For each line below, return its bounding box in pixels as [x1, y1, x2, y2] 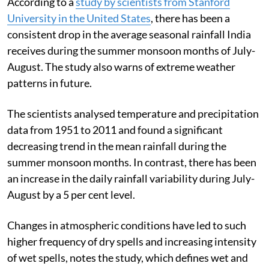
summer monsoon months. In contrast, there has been [7, 155, 256, 169]
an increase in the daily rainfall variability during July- [7, 171, 255, 185]
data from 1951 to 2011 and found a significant [7, 122, 223, 136]
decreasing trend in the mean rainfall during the [7, 139, 226, 153]
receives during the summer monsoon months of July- [7, 43, 255, 57]
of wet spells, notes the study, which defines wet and [7, 250, 248, 264]
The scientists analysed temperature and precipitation [7, 106, 259, 120]
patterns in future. [7, 76, 92, 89]
